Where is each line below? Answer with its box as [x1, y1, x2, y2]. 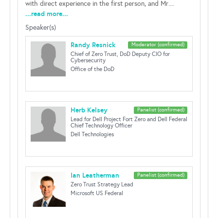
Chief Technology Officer [71, 122, 132, 129]
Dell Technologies [71, 131, 114, 138]
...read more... [25, 9, 68, 18]
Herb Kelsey [71, 106, 108, 114]
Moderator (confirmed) [131, 41, 184, 48]
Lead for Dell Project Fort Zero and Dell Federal [71, 116, 187, 123]
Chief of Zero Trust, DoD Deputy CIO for [71, 51, 170, 57]
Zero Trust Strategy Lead [71, 181, 133, 188]
